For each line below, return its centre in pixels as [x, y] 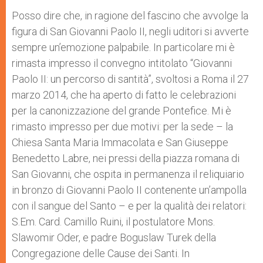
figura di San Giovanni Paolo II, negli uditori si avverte [130, 31]
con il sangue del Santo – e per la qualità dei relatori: [129, 206]
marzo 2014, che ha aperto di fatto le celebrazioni [124, 95]
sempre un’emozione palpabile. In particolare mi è [123, 47]
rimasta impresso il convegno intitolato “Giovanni [122, 63]
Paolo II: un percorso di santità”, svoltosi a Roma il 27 [130, 79]
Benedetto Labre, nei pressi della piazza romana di [126, 158]
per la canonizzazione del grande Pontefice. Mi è [122, 111]
